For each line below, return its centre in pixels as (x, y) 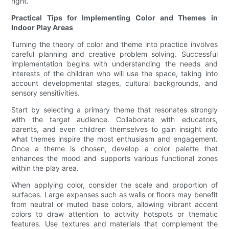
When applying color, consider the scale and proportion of (114, 185)
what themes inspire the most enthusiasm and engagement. (114, 139)
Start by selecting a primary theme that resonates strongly (114, 110)
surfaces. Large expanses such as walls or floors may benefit (114, 195)
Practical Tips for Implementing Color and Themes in (114, 18)
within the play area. (45, 168)
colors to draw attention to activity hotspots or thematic (114, 214)
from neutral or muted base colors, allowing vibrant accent (114, 204)
